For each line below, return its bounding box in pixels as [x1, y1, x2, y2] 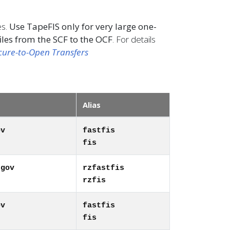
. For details [112, 33, 156, 45]
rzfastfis [83, 164, 124, 172]
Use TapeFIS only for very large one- [9, 21, 157, 32]
